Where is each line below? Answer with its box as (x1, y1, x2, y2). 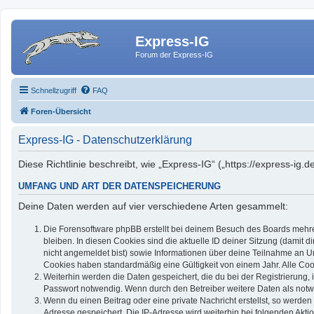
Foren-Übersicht (31, 107, 91, 116)
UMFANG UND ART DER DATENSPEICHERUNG (18, 181, 221, 191)
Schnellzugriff (31, 86, 76, 95)
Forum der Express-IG (135, 50, 213, 59)
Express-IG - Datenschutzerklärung (18, 133, 192, 146)
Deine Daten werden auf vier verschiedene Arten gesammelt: (18, 200, 288, 212)
